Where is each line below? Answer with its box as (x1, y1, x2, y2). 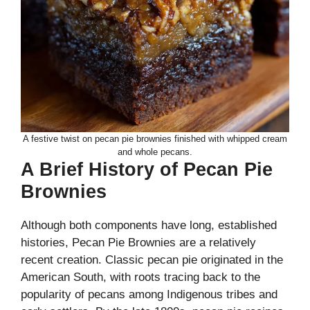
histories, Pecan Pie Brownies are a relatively (21, 235, 256, 249)
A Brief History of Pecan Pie (21, 158, 273, 180)
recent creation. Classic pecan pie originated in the (21, 253, 283, 266)
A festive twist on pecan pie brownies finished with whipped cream (23, 133, 287, 144)
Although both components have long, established (21, 218, 277, 232)
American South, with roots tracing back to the (21, 270, 260, 284)
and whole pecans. (118, 146, 192, 157)
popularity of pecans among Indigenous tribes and (21, 287, 277, 301)
